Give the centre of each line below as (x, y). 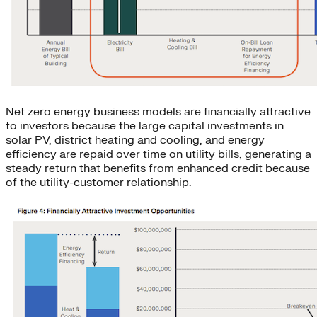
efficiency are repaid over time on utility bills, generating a (158, 155)
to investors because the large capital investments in (145, 126)
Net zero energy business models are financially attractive (158, 112)
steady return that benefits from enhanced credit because (158, 169)
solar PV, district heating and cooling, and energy (135, 140)
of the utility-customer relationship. (98, 183)
